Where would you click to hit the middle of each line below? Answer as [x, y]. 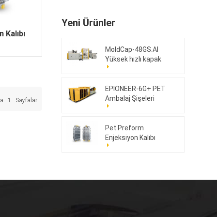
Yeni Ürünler [88, 23]
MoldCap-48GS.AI [132, 50]
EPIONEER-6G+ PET [135, 89]
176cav [116, 147]
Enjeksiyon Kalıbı [130, 138]
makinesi [119, 79]
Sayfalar [25, 101]
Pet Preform [124, 128]
